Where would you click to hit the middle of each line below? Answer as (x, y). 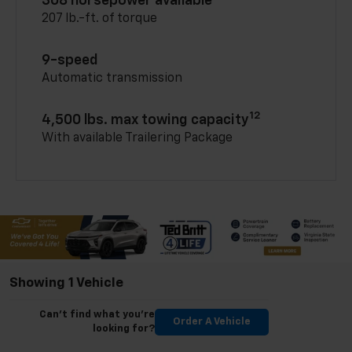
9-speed (70, 61)
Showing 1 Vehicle (66, 284)
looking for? (124, 329)
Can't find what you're (97, 315)
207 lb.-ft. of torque (100, 19)
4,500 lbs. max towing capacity (146, 121)
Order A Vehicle (212, 322)
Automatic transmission (112, 79)
